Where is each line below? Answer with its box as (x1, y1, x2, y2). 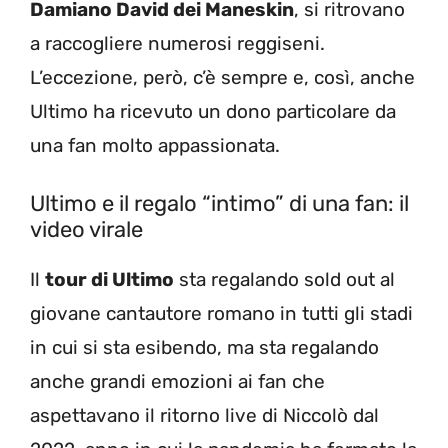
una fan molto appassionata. (30, 133, 280, 157)
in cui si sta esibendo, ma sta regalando (30, 336, 379, 359)
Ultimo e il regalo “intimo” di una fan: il (30, 190, 409, 217)
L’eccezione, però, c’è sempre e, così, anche (30, 65, 415, 89)
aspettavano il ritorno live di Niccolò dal (30, 404, 379, 427)
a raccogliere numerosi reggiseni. (30, 31, 325, 55)
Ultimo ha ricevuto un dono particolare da (30, 99, 396, 123)
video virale (30, 216, 143, 243)
